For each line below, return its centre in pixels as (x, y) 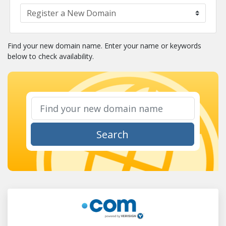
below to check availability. (51, 56)
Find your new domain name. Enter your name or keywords (104, 46)
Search (112, 134)
